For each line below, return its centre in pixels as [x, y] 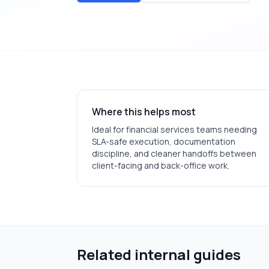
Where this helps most [144, 112]
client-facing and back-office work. [161, 165]
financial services [160, 129]
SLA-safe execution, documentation [164, 141]
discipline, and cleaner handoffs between [174, 153]
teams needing [226, 129]
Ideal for [109, 129]
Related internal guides [159, 254]
